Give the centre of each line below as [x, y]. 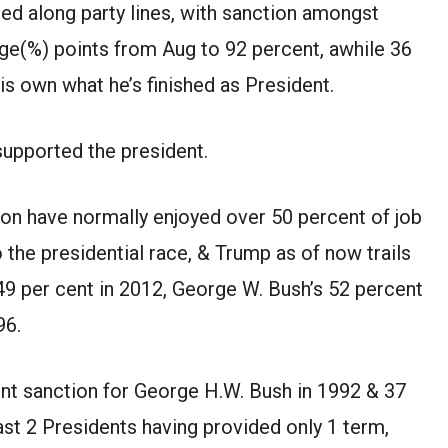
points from [105, 48]
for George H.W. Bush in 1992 [232, 390]
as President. [274, 84]
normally [110, 216]
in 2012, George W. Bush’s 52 [224, 288]
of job [394, 216]
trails [386, 252]
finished [181, 84]
